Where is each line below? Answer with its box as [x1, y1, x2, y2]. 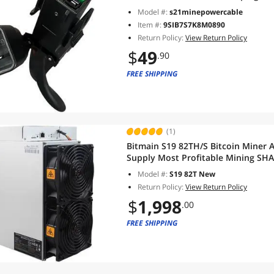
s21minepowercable [169, 7, 243, 17]
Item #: [138, 20, 163, 30]
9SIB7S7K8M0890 [163, 20, 225, 30]
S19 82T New [169, 169, 215, 179]
